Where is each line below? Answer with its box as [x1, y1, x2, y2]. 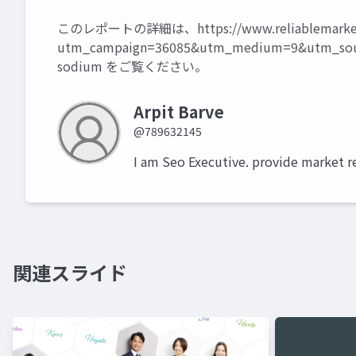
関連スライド [13, 258, 127, 287]
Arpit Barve [133, 100, 224, 124]
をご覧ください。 [103, 56, 207, 76]
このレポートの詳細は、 [57, 18, 197, 38]
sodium [57, 56, 103, 76]
